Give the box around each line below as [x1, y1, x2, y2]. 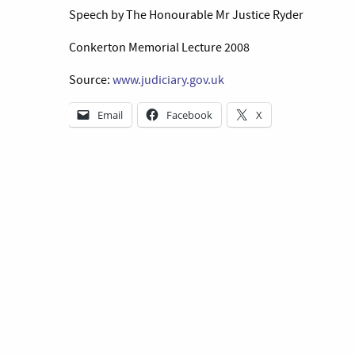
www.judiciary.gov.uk [113, 72, 224, 88]
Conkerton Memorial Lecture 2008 [69, 40, 250, 55]
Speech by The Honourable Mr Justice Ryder [69, 7, 303, 23]
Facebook [166, 108, 212, 122]
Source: [69, 72, 113, 88]
